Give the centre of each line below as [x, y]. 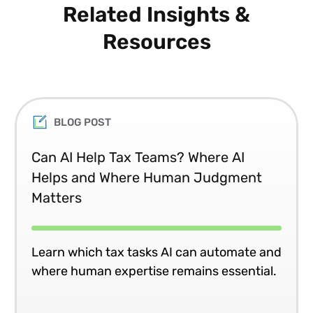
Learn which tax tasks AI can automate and [156, 252]
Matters [57, 197]
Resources [156, 41]
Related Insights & [156, 14]
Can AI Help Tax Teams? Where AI [138, 157]
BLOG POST [82, 122]
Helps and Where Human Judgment [147, 177]
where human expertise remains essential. [154, 271]
